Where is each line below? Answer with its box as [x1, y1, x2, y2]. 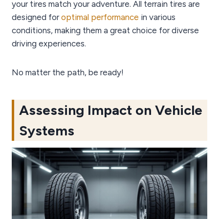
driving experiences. [12, 39, 86, 49]
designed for [12, 12, 61, 22]
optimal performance [61, 12, 139, 22]
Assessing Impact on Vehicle [19, 102, 202, 119]
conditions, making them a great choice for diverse [12, 25, 199, 36]
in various [139, 12, 175, 22]
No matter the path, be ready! [12, 67, 124, 78]
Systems [19, 122, 74, 139]
